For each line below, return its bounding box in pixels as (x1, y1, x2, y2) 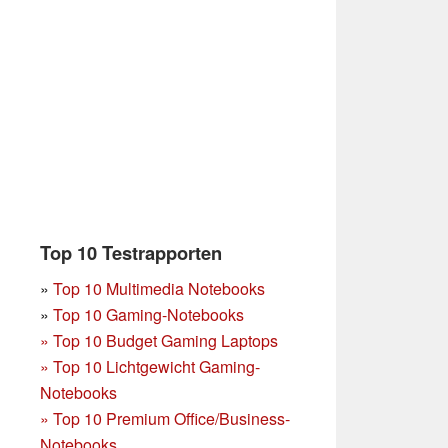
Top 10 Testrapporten (40, 239, 222, 267)
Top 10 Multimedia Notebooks (53, 277, 265, 301)
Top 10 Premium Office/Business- (53, 407, 290, 431)
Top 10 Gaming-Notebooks (53, 303, 244, 327)
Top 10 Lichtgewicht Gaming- (53, 355, 260, 379)
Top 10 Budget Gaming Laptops (53, 329, 278, 353)
